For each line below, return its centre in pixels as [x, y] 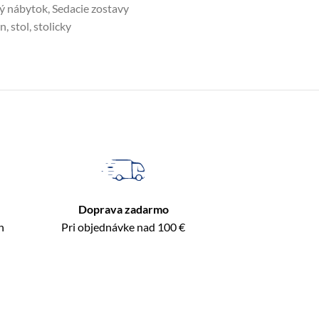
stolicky [52, 26]
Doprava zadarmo [123, 209]
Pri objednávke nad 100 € [124, 227]
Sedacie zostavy [90, 8]
